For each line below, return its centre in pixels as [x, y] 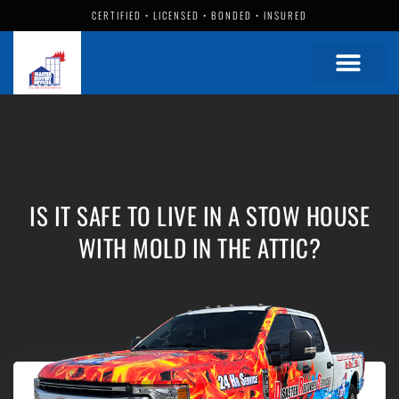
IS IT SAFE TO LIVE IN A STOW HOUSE [199, 216]
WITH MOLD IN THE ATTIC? [199, 248]
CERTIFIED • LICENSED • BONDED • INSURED [199, 15]
